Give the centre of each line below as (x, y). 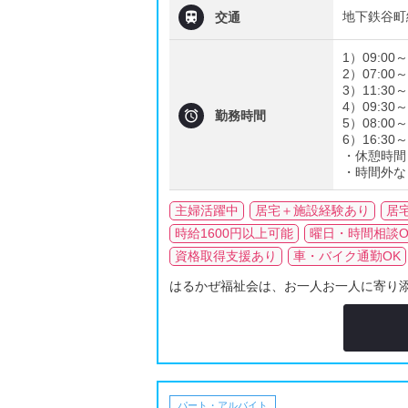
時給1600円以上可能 (234, 233)
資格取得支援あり (226, 256)
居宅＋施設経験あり (312, 210)
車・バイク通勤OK (347, 256)
